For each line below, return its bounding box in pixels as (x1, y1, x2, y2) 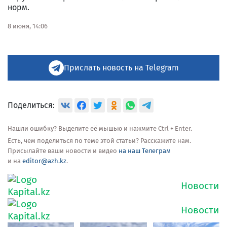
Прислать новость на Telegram (63, 62, 179, 72)
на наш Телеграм (119, 146, 171, 155)
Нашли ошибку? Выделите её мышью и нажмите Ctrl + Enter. (8, 124, 192, 132)
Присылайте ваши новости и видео (8, 146, 119, 155)
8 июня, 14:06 (8, 22, 48, 30)
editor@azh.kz (22, 157, 66, 165)
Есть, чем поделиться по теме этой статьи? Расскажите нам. (8, 136, 191, 144)
